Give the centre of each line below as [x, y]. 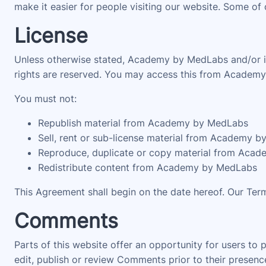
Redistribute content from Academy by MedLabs [148, 167]
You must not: [45, 99]
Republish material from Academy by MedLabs [143, 123]
